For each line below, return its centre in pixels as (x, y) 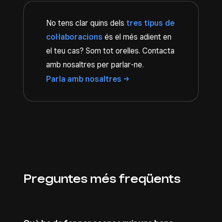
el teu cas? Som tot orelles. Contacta (110, 51)
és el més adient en (137, 37)
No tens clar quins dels (86, 23)
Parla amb (66, 79)
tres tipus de (150, 23)
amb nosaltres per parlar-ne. (95, 65)
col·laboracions (74, 37)
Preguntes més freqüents (102, 178)
